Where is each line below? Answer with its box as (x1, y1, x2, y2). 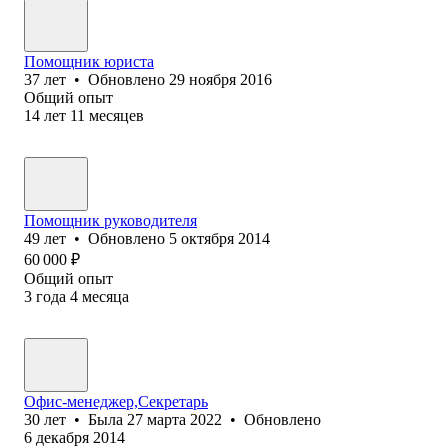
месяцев (89, 106, 144, 124)
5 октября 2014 (169, 229, 270, 247)
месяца (82, 287, 129, 305)
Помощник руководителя (24, 211, 197, 229)
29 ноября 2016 (169, 70, 272, 88)
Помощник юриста (24, 52, 154, 70)
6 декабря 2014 (24, 428, 125, 446)
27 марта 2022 (127, 410, 222, 428)
